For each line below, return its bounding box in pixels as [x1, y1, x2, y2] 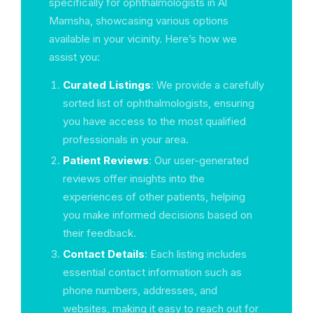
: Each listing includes [145, 247, 247, 261]
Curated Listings [63, 78, 151, 92]
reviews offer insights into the [63, 172, 205, 185]
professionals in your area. [63, 133, 189, 146]
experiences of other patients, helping [63, 190, 245, 203]
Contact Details [63, 247, 145, 261]
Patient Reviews [63, 154, 149, 167]
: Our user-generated [149, 154, 249, 167]
